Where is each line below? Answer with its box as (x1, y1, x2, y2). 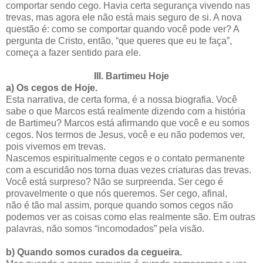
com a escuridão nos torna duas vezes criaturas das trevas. (6, 165, 251, 176)
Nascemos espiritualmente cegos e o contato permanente (6, 153, 245, 164)
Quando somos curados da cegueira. (17, 247, 182, 258)
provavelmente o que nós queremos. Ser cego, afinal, (6, 188, 227, 199)
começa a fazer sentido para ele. (6, 48, 141, 58)
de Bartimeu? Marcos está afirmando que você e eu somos (6, 118, 249, 129)
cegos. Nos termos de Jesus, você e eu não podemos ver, (6, 130, 245, 140)
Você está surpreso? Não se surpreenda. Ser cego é (6, 177, 223, 187)
